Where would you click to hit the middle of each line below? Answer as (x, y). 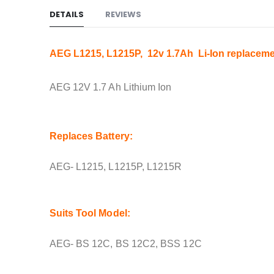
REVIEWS (123, 14)
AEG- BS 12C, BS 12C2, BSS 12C (125, 243)
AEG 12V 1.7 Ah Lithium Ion (110, 87)
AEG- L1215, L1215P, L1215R (116, 166)
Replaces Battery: (91, 136)
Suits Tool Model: (90, 213)
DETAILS (66, 14)
